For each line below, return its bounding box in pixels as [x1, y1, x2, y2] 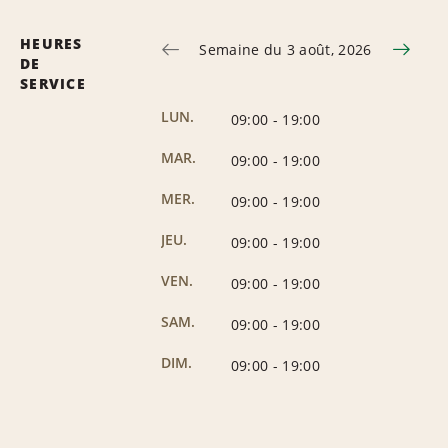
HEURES [20, 33, 83, 53]
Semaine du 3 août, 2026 [199, 39, 372, 59]
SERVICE [20, 73, 86, 93]
